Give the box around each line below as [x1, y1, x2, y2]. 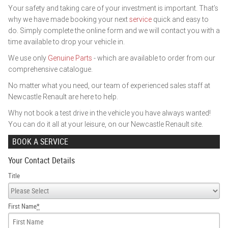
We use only [8, 53, 48, 63]
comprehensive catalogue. [8, 65, 93, 74]
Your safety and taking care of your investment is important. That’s [8, 4, 218, 13]
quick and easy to [152, 15, 209, 24]
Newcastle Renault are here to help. [8, 92, 118, 101]
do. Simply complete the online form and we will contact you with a [8, 26, 220, 35]
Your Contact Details [8, 156, 75, 165]
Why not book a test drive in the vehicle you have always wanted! [8, 108, 211, 118]
